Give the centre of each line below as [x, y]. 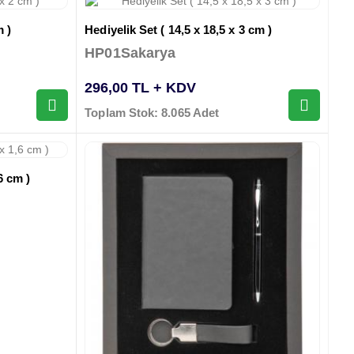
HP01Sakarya [130, 53]
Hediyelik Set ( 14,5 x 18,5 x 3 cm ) [179, 30]
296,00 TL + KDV [141, 88]
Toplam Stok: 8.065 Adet [152, 113]
